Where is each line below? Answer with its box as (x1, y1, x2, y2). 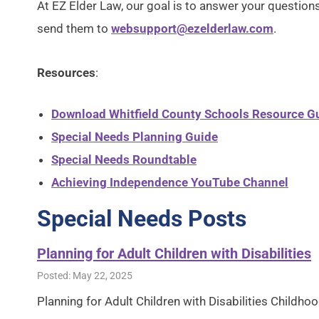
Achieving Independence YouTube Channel (51, 175, 288, 189)
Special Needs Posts (37, 205, 246, 232)
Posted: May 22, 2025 (37, 270, 132, 282)
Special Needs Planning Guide (51, 130, 218, 144)
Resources (37, 66, 95, 80)
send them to (37, 21, 111, 36)
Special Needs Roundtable (51, 152, 197, 167)
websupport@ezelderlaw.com (111, 21, 273, 36)
